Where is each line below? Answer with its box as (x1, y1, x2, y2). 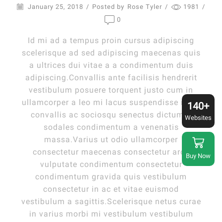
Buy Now (186, 152, 211, 160)
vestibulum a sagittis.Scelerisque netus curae (21, 197, 201, 207)
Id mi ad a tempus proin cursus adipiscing (28, 36, 194, 46)
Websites (185, 114, 212, 122)
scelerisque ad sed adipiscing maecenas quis (21, 48, 201, 58)
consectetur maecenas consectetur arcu (32, 147, 190, 157)
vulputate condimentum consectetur (40, 160, 182, 169)
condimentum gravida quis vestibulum (35, 172, 187, 182)
